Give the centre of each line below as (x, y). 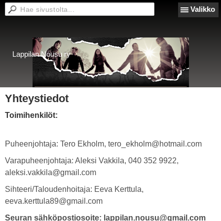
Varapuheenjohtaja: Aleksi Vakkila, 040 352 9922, (92, 161)
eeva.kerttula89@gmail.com (54, 201)
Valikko (203, 9)
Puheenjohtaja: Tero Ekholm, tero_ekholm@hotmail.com (103, 144)
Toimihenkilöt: (31, 115)
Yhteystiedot (37, 98)
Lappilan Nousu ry (41, 54)
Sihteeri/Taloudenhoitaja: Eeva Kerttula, (74, 189)
